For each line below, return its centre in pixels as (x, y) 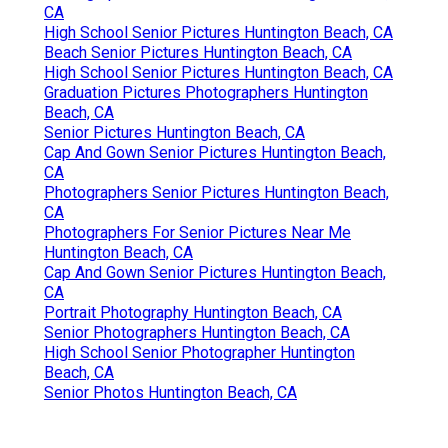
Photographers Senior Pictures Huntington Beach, (216, 193)
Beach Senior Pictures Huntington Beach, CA (198, 53)
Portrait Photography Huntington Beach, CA (193, 313)
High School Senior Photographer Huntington (199, 353)
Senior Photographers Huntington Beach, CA (197, 333)
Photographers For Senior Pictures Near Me (197, 233)
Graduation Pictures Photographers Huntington (206, 93)
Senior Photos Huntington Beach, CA (170, 393)
